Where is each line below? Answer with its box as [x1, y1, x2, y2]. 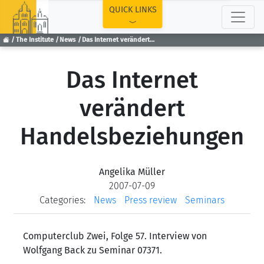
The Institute [15, 36, 54, 44]
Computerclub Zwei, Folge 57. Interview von [23, 230, 207, 242]
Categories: [39, 194, 85, 206]
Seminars [185, 194, 225, 206]
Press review [124, 194, 177, 206]
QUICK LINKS [108, 5, 157, 15]
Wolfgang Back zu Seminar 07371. [23, 245, 162, 256]
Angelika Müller [99, 166, 165, 177]
